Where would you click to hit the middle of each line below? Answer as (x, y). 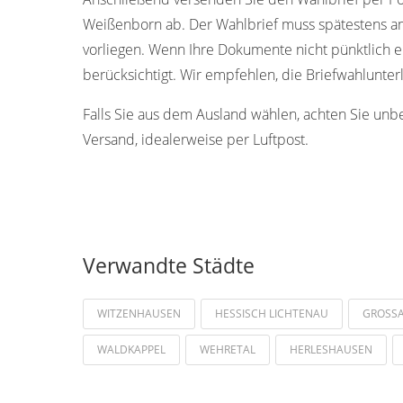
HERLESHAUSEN (331, 349)
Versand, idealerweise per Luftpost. (196, 139)
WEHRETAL (228, 349)
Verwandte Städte (169, 265)
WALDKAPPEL (131, 349)
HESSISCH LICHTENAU (272, 313)
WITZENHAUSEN (139, 313)
